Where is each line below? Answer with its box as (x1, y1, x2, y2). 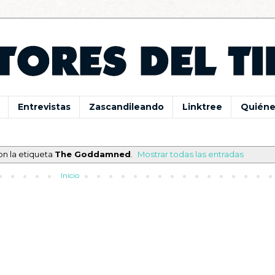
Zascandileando (89, 101, 164, 113)
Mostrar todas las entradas (137, 149, 244, 159)
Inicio (61, 170, 79, 180)
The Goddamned (54, 149, 131, 159)
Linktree (182, 101, 222, 113)
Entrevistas (18, 101, 71, 113)
